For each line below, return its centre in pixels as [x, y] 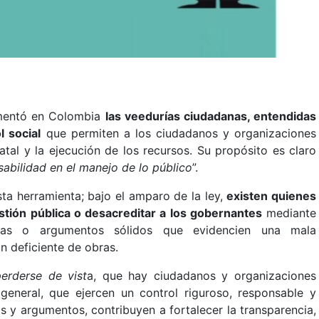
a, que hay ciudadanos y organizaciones [202, 276]
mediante [289, 213]
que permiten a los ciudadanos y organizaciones [179, 133]
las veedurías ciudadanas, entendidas [211, 116]
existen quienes [272, 196]
